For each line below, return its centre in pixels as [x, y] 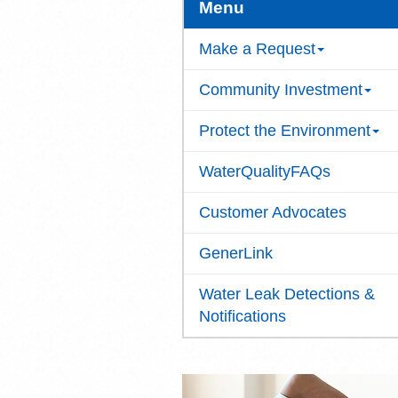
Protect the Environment [284, 131]
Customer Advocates [272, 212]
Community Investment [280, 90]
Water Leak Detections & [287, 294]
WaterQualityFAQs [264, 171]
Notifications [242, 316]
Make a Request [257, 49]
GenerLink [235, 253]
